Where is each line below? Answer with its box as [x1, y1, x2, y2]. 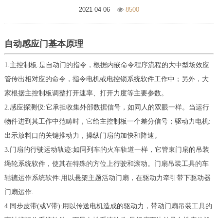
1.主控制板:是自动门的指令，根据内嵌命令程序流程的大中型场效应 [4, 61, 209, 69]
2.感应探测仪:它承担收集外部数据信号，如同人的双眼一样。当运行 [4, 104, 209, 111]
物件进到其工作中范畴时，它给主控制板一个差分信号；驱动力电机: [4, 118, 211, 126]
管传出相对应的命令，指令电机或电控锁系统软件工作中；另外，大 [4, 75, 209, 83]
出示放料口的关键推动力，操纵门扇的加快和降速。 [4, 132, 161, 140]
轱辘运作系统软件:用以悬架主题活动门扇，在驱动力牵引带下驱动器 [4, 174, 211, 182]
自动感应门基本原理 [4, 39, 83, 49]
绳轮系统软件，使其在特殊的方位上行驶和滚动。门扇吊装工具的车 [4, 160, 209, 168]
